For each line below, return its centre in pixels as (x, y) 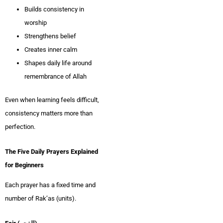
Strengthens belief (50, 36)
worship (36, 23)
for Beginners (24, 165)
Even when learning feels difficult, (52, 100)
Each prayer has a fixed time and (50, 185)
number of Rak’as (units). (41, 199)
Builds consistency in (54, 9)
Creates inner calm (51, 50)
